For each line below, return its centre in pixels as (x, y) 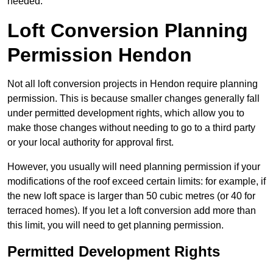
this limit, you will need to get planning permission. (115, 225)
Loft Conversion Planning (128, 31)
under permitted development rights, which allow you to (126, 113)
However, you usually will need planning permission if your (134, 167)
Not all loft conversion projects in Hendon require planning (133, 84)
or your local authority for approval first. (90, 143)
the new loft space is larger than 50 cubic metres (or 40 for (131, 196)
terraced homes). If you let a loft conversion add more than (132, 211)
